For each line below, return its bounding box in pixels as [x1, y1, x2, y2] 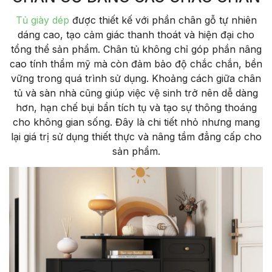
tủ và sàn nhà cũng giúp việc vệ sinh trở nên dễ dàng [14, 87, 258, 100]
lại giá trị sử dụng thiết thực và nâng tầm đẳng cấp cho [10, 131, 262, 143]
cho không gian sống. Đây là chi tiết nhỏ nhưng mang [12, 116, 260, 129]
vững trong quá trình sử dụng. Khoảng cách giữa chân [11, 72, 261, 85]
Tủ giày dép [15, 14, 69, 27]
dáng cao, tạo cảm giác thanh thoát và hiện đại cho [18, 29, 254, 41]
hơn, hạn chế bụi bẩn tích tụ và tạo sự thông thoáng [15, 101, 257, 114]
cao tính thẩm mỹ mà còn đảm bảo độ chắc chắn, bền [10, 58, 262, 70]
